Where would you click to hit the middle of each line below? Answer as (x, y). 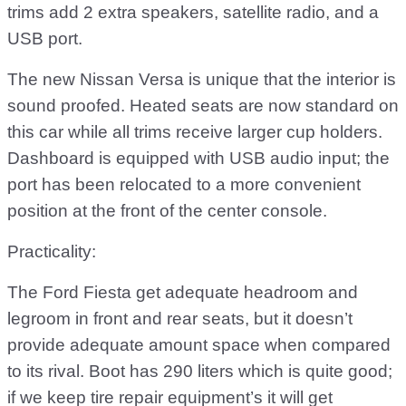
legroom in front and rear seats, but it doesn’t (180, 319)
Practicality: (52, 251)
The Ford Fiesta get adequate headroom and (183, 292)
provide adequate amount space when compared (199, 345)
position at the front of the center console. (167, 211)
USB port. (45, 39)
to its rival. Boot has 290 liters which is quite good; (200, 371)
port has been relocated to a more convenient (184, 184)
